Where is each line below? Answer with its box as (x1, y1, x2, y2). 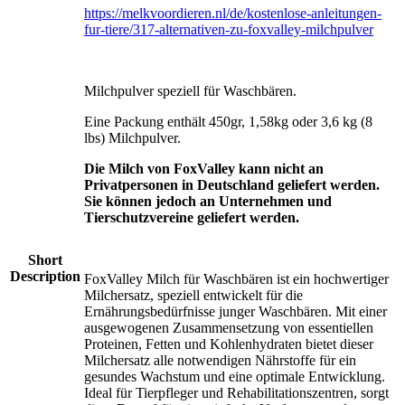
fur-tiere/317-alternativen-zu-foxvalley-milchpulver (84, 21, 373, 37)
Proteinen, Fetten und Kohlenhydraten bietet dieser (84, 335, 373, 352)
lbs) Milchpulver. (84, 129, 181, 146)
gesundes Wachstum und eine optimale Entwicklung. (84, 368, 385, 384)
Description (10, 268, 80, 284)
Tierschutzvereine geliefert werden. (84, 209, 299, 225)
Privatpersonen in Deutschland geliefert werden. (84, 176, 380, 193)
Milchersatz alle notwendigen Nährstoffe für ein (84, 352, 356, 368)
